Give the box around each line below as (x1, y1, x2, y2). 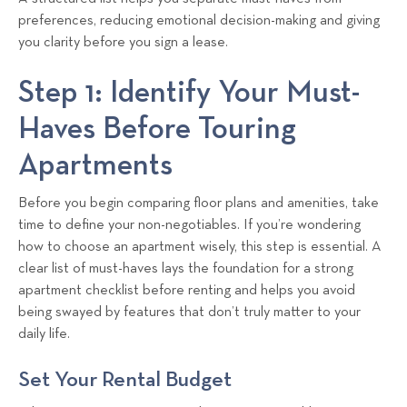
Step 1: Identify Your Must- (18, 77, 360, 109)
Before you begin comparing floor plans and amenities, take (18, 196, 379, 212)
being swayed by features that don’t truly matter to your (18, 305, 361, 321)
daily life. (18, 327, 70, 342)
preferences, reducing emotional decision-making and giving (18, 13, 380, 28)
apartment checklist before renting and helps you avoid (18, 283, 355, 299)
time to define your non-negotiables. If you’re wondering (18, 218, 361, 233)
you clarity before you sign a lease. (18, 35, 228, 50)
